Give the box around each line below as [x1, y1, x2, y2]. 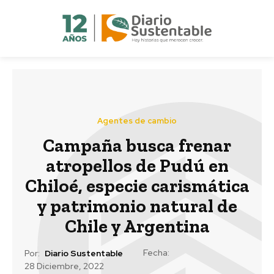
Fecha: [143, 246, 169, 258]
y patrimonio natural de [37, 194, 237, 217]
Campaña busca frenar [43, 134, 231, 157]
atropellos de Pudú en [45, 154, 229, 177]
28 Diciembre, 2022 [24, 261, 104, 272]
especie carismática [86, 174, 250, 197]
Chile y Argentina [64, 215, 210, 237]
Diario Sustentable [45, 248, 123, 259]
